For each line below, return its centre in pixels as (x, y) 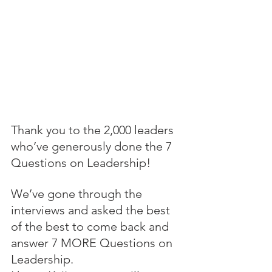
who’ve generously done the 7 (93, 146)
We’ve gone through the (78, 193)
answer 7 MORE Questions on (93, 243)
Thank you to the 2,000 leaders (94, 130)
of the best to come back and (91, 226)
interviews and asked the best (92, 210)
